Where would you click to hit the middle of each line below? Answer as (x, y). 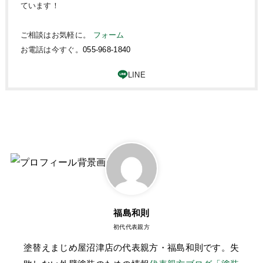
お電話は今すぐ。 (51, 50)
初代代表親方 (131, 227)
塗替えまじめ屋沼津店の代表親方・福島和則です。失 (131, 247)
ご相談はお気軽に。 (57, 35)
